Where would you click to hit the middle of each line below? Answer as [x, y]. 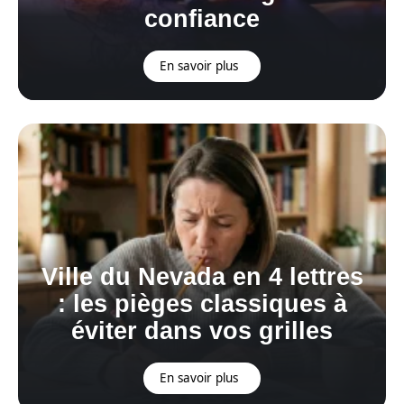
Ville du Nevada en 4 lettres [202, 276]
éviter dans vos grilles [202, 331]
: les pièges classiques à [202, 303]
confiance [202, 18]
